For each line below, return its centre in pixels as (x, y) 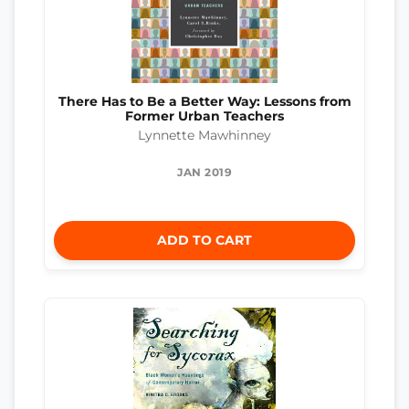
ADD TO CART (204, 240)
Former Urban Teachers (204, 115)
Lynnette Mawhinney (204, 135)
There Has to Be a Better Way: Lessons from (204, 101)
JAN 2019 (204, 172)
